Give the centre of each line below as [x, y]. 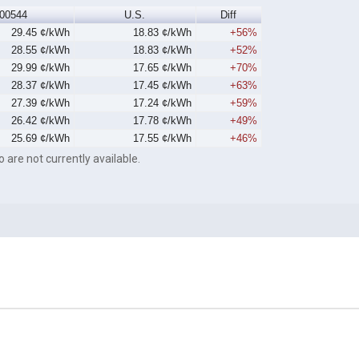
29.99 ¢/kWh [41, 68]
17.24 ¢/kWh [163, 103]
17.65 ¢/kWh [163, 68]
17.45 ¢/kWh [163, 86]
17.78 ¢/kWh [163, 121]
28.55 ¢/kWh [41, 50]
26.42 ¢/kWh [41, 121]
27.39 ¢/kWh [41, 103]
